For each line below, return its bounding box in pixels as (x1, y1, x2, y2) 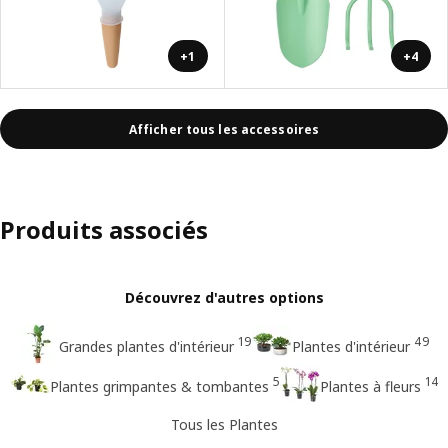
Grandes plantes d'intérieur (58, 336, 234, 356)
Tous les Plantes (170, 414, 278, 434)
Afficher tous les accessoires (128, 120, 320, 138)
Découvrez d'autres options (124, 288, 324, 308)
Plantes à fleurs (319, 376, 421, 396)
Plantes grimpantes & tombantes (49, 376, 269, 396)
